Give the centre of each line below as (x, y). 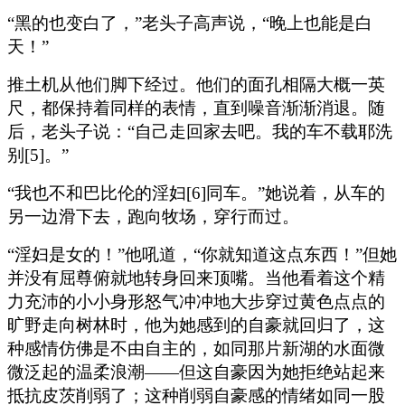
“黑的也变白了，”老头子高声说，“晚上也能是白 (190, 23)
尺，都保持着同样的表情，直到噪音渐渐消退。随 (196, 108)
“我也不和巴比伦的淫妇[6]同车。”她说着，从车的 (196, 193)
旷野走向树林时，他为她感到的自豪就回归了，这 (196, 325)
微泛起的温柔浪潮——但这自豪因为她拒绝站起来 (196, 372)
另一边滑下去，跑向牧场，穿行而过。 (153, 216)
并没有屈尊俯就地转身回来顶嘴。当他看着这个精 (196, 278)
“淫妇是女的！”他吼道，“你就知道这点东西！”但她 (202, 254)
